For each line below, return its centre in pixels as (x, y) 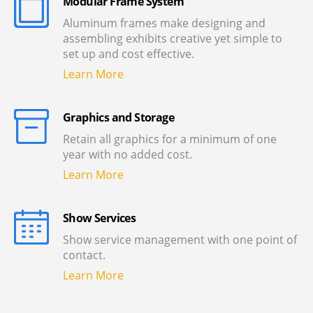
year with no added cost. (128, 154)
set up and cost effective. (129, 54)
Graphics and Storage (118, 117)
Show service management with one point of (180, 240)
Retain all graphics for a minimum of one (170, 139)
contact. (84, 255)
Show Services (100, 218)
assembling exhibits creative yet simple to (173, 38)
